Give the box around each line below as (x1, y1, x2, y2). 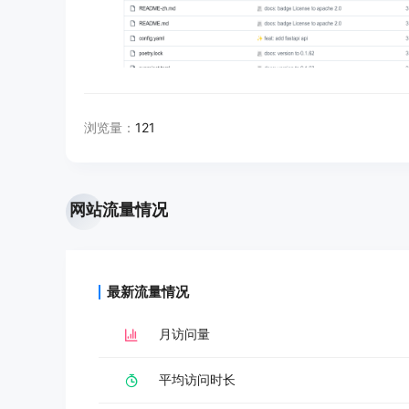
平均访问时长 (159, 372, 236, 387)
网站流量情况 (69, 200, 168, 219)
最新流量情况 (107, 283, 189, 300)
